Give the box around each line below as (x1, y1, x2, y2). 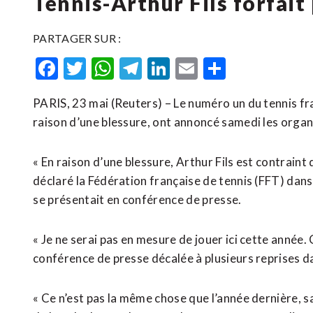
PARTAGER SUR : (33, 31, 122, 45)
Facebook (58, 54, 152, 82)
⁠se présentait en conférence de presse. (33, 192, 242, 207)
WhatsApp (114, 54, 219, 82)
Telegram (142, 54, 233, 82)
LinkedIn (170, 54, 254, 82)
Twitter (86, 54, 161, 82)
